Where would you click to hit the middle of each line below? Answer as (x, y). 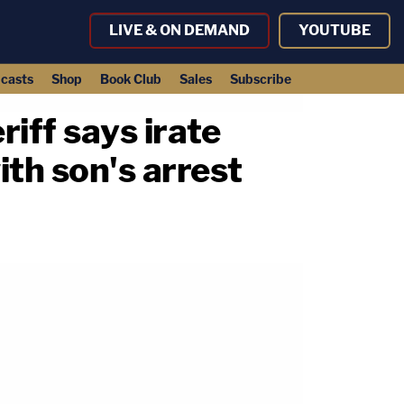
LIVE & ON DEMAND (179, 30)
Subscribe (260, 79)
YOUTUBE (335, 30)
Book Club (130, 79)
